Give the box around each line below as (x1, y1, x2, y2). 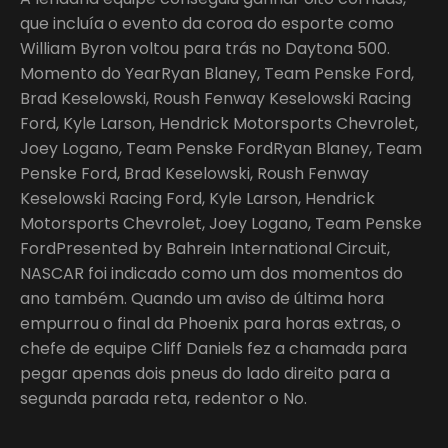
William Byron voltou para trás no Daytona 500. (20, 36, 390, 60)
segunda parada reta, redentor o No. (20, 386, 307, 410)
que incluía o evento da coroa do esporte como (20, 11, 394, 35)
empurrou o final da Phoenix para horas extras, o (20, 311, 401, 335)
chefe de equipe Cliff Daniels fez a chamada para (20, 336, 407, 360)
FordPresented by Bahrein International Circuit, (20, 236, 390, 260)
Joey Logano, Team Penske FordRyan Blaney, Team (20, 136, 422, 160)
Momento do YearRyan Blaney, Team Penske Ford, (20, 61, 414, 85)
